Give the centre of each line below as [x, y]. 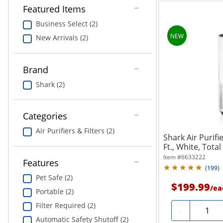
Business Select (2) [66, 24]
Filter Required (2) [65, 205]
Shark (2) [50, 84]
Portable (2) [55, 191]
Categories [45, 116]
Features [41, 163]
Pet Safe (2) [54, 177]
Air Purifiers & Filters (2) [75, 131]
